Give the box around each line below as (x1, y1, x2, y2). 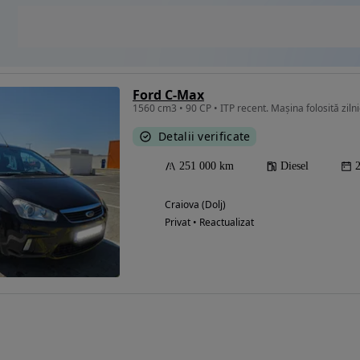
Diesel (280, 160, 309, 173)
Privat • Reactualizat (165, 215, 254, 230)
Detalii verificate (158, 129, 251, 145)
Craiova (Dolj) (165, 198, 226, 212)
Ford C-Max (133, 86, 204, 104)
